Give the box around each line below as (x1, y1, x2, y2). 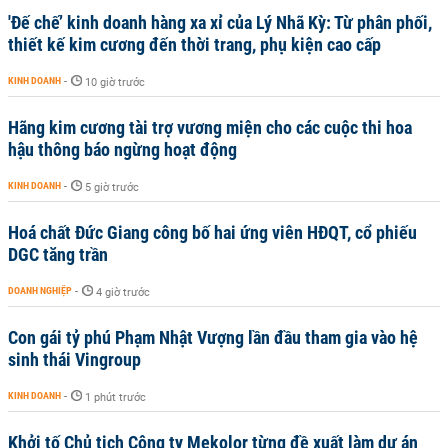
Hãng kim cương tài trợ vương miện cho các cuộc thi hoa (8, 117, 412, 138)
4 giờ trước (96, 286, 150, 299)
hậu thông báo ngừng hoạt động (8, 139, 237, 160)
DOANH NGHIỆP (8, 285, 72, 296)
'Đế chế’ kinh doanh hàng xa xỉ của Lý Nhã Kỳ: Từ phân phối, (8, 12, 432, 33)
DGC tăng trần (8, 244, 108, 265)
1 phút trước (85, 391, 146, 404)
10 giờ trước (85, 76, 145, 89)
